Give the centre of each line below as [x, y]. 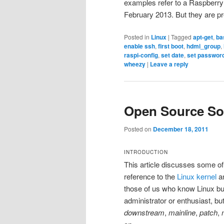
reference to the [150, 176]
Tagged [181, 37]
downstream [144, 212]
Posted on [138, 128]
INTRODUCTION [146, 152]
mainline [182, 212]
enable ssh [139, 46]
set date [172, 55]
